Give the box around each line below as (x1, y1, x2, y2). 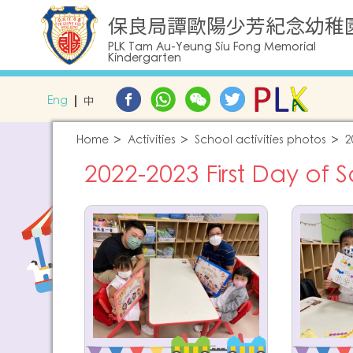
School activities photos (195, 132, 326, 148)
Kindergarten (108, 50, 181, 66)
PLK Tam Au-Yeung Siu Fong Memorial (108, 39, 316, 55)
